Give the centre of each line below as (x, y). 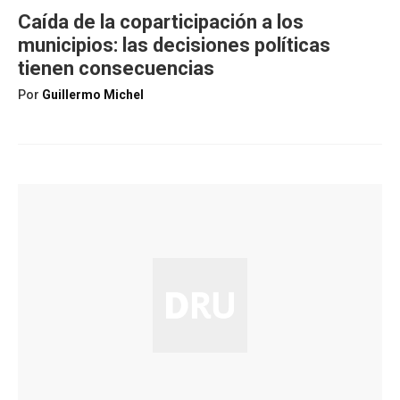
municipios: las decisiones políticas (174, 45)
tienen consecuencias (116, 68)
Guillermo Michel (93, 95)
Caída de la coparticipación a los (161, 22)
